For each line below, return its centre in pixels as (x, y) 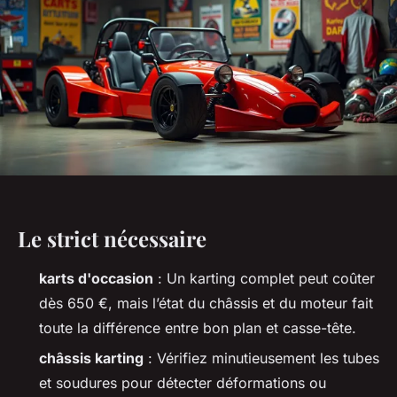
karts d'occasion (96, 279)
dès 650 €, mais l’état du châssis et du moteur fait (206, 304)
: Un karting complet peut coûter (264, 279)
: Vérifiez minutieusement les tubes (261, 358)
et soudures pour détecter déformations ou (183, 383)
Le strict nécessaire (112, 239)
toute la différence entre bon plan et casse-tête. (198, 328)
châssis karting (91, 358)
